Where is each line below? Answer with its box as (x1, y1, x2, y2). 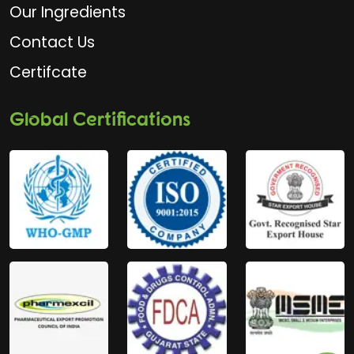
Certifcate (9, 61, 87, 83)
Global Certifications (9, 106, 190, 130)
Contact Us (9, 31, 95, 53)
